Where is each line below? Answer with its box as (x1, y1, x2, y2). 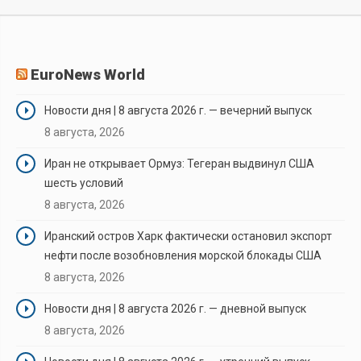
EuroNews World (31, 65, 145, 83)
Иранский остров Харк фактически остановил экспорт (44, 229, 332, 243)
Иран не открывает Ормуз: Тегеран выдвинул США (44, 156, 314, 170)
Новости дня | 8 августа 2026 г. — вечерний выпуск (44, 103, 312, 117)
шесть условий (44, 176, 123, 189)
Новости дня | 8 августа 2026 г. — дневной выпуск (44, 301, 306, 315)
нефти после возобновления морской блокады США (44, 248, 322, 262)
